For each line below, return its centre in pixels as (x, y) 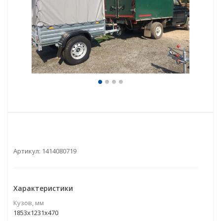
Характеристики (43, 188)
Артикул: (27, 151)
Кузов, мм (29, 203)
